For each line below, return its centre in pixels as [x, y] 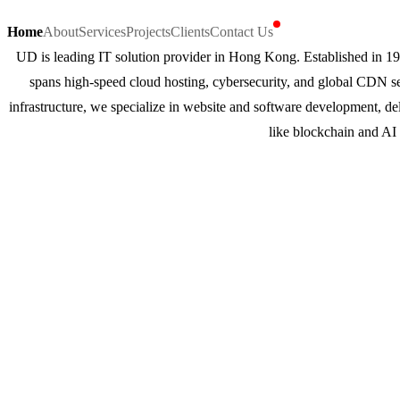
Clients [190, 31]
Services [102, 31]
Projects [148, 31]
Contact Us [242, 31]
